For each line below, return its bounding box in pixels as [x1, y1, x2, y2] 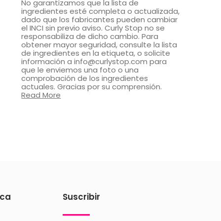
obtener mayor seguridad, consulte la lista [21, 39, 178, 50]
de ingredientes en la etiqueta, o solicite [21, 47, 171, 58]
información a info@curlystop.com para [21, 56, 167, 67]
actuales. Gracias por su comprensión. [21, 81, 162, 92]
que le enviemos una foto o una [21, 64, 139, 75]
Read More [21, 89, 61, 100]
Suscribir [63, 191, 101, 203]
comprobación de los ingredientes [21, 73, 148, 83]
